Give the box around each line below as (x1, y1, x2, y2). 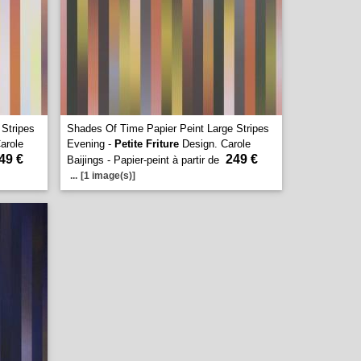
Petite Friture (114, 138, 179, 150)
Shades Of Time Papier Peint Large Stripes (67, 122, 269, 135)
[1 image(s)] (81, 170, 135, 181)
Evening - (67, 138, 114, 150)
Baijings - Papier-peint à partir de (67, 154, 222, 166)
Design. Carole (179, 138, 251, 150)
